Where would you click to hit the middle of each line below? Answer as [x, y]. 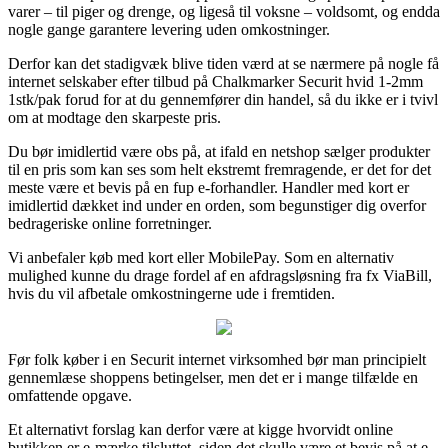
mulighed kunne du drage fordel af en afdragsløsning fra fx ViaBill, [220, 275]
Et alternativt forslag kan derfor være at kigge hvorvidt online [200, 429]
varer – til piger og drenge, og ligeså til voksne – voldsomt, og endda [224, 11]
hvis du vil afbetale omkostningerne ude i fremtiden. [171, 293]
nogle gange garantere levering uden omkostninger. [169, 29]
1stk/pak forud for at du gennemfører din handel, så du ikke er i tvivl [223, 99]
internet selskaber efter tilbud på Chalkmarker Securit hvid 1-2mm [215, 81]
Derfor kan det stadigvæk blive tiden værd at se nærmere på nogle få [223, 63]
